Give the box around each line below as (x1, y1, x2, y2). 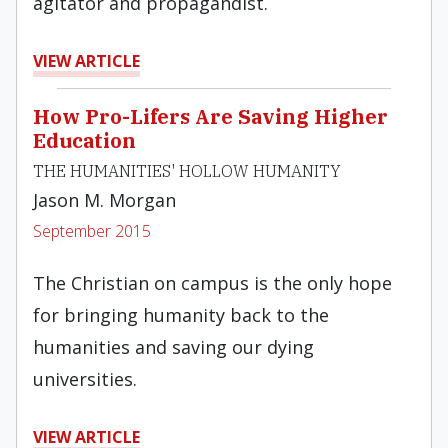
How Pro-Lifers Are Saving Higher (33, 103, 388, 130)
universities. (33, 367, 137, 391)
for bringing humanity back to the (33, 303, 329, 327)
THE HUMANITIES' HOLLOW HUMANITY (33, 161, 340, 181)
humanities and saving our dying (33, 335, 314, 359)
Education (33, 127, 136, 154)
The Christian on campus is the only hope (33, 271, 392, 295)
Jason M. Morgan (33, 188, 176, 212)
